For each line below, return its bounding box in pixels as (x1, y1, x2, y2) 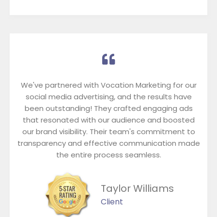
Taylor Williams (101, 182, 174, 196)
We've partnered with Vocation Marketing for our (20, 79, 197, 90)
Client (101, 196, 123, 208)
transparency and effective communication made (17, 138, 200, 148)
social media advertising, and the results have (25, 91, 192, 102)
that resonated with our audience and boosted (22, 114, 195, 125)
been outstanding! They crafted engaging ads (24, 103, 193, 113)
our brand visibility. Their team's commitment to (22, 126, 195, 137)
